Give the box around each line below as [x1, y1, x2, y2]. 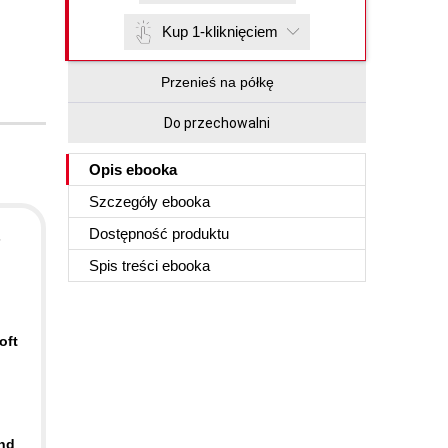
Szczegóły [89, 193, 162, 210]
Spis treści [89, 257, 162, 274]
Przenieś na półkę [160, 74, 274, 90]
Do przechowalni [164, 115, 270, 131]
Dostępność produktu [89, 225, 229, 242]
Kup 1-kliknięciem [162, 23, 278, 40]
